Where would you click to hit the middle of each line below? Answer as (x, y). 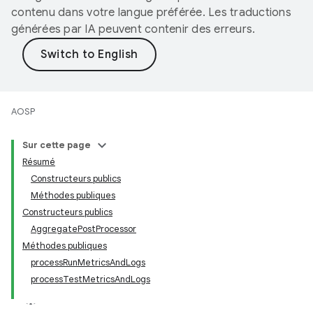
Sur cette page (57, 145)
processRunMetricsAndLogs (88, 262)
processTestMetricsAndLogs (90, 279)
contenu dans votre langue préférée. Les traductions (151, 13)
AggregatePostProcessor (83, 229)
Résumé (39, 162)
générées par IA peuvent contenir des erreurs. (133, 29)
